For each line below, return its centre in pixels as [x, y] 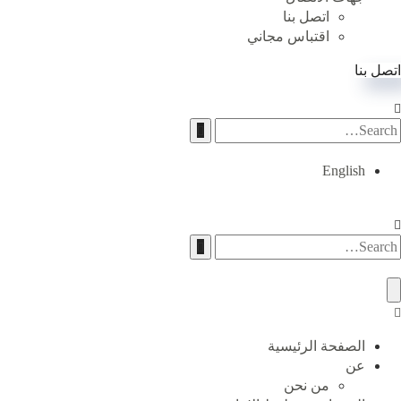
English [344, 171]
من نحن [307, 385]
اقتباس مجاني [288, 36]
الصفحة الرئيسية [316, 346]
